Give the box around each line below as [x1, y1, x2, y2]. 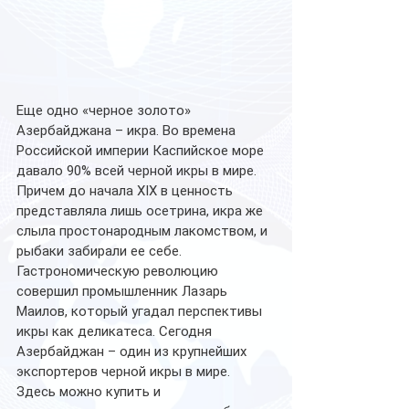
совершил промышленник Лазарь [16, 282, 231, 299]
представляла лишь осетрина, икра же [16, 202, 267, 219]
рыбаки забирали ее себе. [16, 242, 185, 259]
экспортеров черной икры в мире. [16, 362, 234, 380]
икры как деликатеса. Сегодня [16, 322, 215, 340]
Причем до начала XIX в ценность [16, 182, 236, 199]
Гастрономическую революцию [16, 262, 222, 279]
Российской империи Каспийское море [16, 142, 267, 159]
